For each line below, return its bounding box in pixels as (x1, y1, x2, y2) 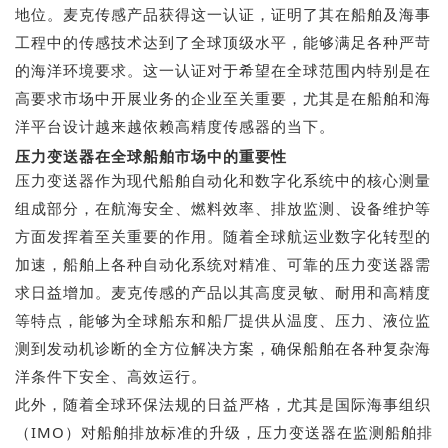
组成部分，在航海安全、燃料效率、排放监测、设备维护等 (15, 197, 431, 218)
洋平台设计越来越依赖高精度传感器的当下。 (15, 115, 335, 136)
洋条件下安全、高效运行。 (15, 365, 207, 386)
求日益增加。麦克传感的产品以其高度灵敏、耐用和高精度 (15, 281, 431, 302)
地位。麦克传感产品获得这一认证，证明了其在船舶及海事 (15, 3, 431, 24)
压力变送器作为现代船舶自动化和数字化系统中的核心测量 (15, 169, 431, 190)
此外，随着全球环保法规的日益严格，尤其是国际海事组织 (15, 393, 431, 414)
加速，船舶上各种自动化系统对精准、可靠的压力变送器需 (15, 253, 431, 274)
